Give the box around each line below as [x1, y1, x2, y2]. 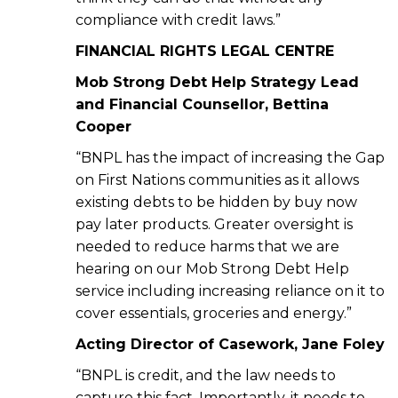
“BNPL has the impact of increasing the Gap [76, 149, 385, 167]
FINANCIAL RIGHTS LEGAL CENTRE [76, 43, 334, 60]
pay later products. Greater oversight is [76, 216, 353, 234]
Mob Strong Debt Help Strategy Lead [76, 74, 359, 92]
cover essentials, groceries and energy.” [76, 305, 352, 322]
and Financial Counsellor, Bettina [76, 96, 329, 114]
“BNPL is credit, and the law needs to [76, 367, 336, 385]
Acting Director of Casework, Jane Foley [76, 336, 385, 354]
